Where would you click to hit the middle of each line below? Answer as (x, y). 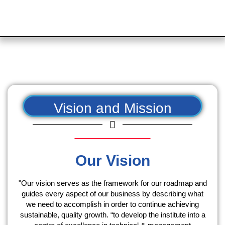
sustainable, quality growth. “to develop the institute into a (113, 214)
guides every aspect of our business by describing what (113, 193)
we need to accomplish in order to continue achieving (113, 204)
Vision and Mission (113, 108)
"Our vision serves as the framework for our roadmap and (113, 183)
